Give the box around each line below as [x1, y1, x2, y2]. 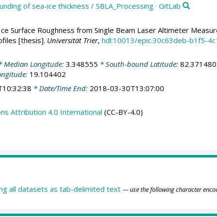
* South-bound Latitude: [97, 59, 180, 69]
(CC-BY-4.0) [102, 107, 143, 117]
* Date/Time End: [31, 83, 90, 93]
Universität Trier [46, 35, 98, 45]
